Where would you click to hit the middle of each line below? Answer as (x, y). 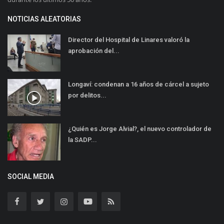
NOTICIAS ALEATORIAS (44, 19)
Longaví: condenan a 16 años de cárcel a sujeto (138, 84)
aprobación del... (94, 51)
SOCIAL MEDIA (31, 177)
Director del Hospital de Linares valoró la (129, 40)
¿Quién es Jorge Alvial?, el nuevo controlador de (140, 129)
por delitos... (87, 95)
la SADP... (82, 140)
